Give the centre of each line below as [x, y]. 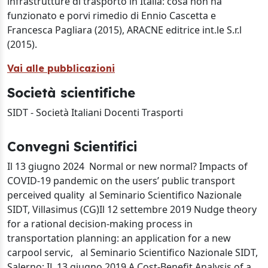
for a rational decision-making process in [100, 224]
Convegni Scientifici [72, 146]
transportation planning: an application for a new [119, 238]
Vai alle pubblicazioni [61, 68]
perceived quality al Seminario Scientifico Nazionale [124, 195]
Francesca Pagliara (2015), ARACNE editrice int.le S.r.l [124, 30]
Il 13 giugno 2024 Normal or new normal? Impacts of [127, 166]
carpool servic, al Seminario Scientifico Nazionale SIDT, [133, 252]
